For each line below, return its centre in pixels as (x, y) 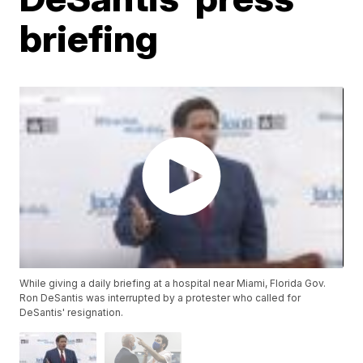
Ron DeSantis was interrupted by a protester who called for (160, 298)
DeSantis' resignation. (72, 313)
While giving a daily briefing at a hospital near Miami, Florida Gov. (173, 284)
